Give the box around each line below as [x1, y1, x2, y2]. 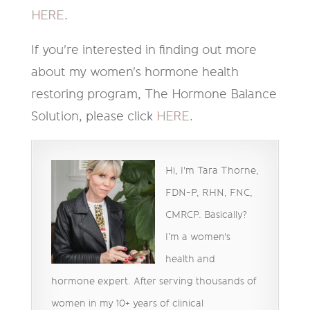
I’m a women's [165, 232, 230, 243]
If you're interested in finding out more [30, 44, 257, 57]
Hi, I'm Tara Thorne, [165, 166, 259, 176]
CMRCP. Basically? [165, 210, 247, 221]
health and [165, 255, 215, 265]
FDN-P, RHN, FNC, [165, 188, 253, 199]
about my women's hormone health [30, 66, 239, 79]
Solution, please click [30, 110, 156, 123]
